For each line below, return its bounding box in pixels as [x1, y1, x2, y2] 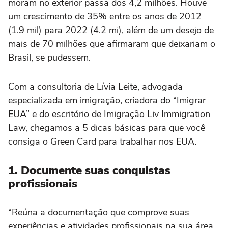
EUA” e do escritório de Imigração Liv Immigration [8, 108, 210, 121]
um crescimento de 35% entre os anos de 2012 [8, 10, 202, 23]
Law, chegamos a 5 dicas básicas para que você [8, 122, 205, 134]
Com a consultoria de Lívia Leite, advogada [8, 80, 183, 93]
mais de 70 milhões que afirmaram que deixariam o [8, 38, 215, 50]
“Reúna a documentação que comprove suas [8, 206, 189, 219]
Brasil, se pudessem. [8, 51, 91, 64]
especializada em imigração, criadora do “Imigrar [8, 94, 206, 107]
